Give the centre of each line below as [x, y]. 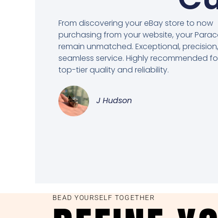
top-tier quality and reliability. [114, 70]
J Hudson [114, 101]
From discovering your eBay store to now [136, 23]
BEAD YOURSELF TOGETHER [104, 197]
